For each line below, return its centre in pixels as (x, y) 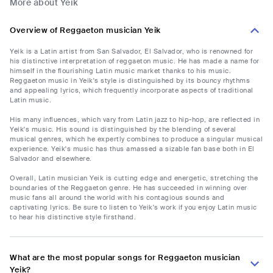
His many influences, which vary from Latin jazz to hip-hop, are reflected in (135, 120)
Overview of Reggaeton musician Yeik (85, 30)
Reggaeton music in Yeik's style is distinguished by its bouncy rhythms (130, 81)
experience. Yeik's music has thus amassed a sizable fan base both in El (132, 149)
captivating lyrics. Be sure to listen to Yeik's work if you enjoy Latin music (133, 207)
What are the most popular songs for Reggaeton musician (125, 258)
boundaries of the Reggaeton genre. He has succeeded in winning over (129, 188)
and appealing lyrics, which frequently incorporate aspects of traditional (132, 90)
